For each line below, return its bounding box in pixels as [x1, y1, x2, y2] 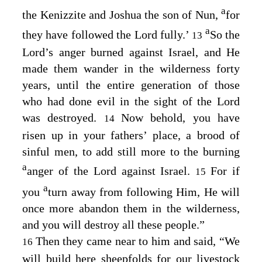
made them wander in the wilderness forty [22, 61, 240, 75]
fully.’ [157, 27, 192, 41]
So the [209, 27, 240, 41]
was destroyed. [22, 111, 104, 124]
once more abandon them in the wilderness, [22, 202, 240, 215]
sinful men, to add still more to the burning [22, 144, 240, 158]
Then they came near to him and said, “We [35, 235, 240, 248]
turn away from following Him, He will [48, 185, 240, 199]
